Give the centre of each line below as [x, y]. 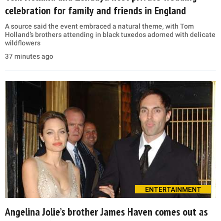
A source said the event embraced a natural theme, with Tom [99, 26]
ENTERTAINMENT [173, 190]
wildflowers [23, 43]
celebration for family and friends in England [95, 10]
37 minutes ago [29, 56]
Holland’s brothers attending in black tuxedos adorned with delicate [110, 34]
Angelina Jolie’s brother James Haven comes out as [106, 212]
